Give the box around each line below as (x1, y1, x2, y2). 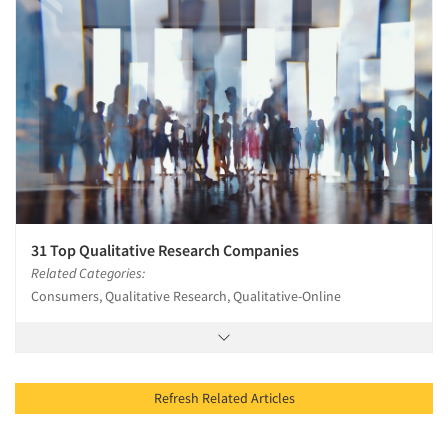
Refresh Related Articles (250, 389, 295, 408)
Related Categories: (31, 264, 145, 283)
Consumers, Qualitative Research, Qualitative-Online (31, 287, 341, 306)
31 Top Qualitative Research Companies (31, 240, 299, 261)
